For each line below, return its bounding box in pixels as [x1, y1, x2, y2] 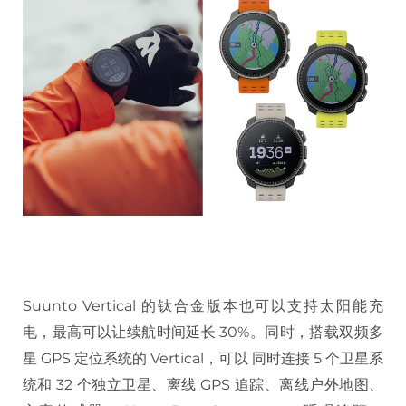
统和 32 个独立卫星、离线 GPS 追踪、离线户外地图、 [23, 375, 383, 393]
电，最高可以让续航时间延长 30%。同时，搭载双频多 [23, 323, 383, 341]
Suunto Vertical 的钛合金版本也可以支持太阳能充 [23, 296, 383, 314]
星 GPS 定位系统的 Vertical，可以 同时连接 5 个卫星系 [23, 349, 383, 367]
